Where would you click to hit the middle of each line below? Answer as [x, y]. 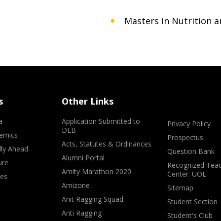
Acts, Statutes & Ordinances [107, 144]
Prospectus [185, 137]
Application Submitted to [101, 121]
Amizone [76, 185]
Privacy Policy [189, 124]
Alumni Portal [83, 158]
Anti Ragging [82, 213]
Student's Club [190, 215]
